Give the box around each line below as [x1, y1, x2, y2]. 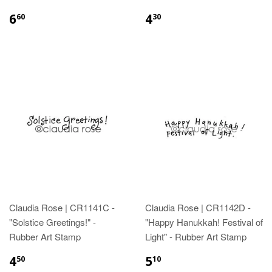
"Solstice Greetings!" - [9, 215, 96, 228]
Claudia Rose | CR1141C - [9, 200, 115, 214]
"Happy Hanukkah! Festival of [145, 215, 263, 228]
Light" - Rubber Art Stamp [145, 229, 246, 243]
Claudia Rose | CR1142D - [145, 200, 251, 214]
